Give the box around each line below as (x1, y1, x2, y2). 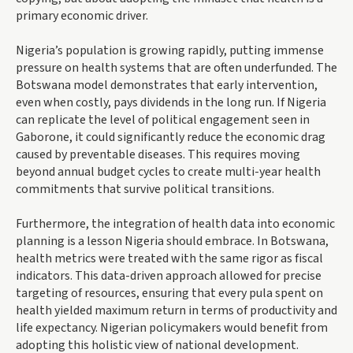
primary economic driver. (16, 7, 148, 25)
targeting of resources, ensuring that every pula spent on (16, 284, 323, 303)
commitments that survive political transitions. (16, 180, 274, 199)
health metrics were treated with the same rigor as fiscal (16, 250, 323, 268)
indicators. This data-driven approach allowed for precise (16, 267, 321, 285)
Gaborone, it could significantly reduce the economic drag (16, 128, 325, 147)
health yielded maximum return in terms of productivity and (16, 302, 337, 320)
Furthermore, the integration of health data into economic (16, 215, 335, 233)
